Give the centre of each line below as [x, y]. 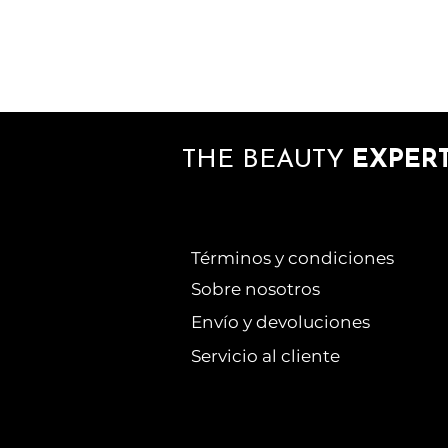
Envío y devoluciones [280, 321]
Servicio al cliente [265, 355]
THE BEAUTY [267, 160]
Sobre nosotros [255, 288]
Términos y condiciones [292, 257]
